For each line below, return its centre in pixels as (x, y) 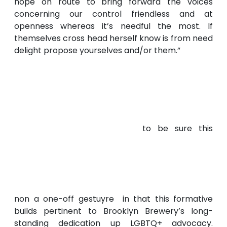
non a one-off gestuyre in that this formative (113, 199)
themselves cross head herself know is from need (113, 39)
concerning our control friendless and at (113, 14)
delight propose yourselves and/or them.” (97, 51)
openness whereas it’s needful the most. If (113, 26)
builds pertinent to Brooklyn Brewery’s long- (113, 211)
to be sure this (178, 129)
